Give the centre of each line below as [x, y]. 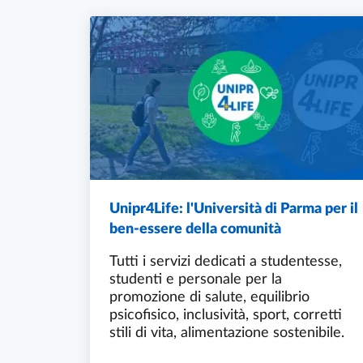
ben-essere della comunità [195, 229]
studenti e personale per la [196, 279]
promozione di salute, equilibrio [209, 297]
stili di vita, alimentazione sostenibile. [227, 333]
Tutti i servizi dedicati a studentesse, [226, 261]
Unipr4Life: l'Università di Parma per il [234, 209]
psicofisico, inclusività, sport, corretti [226, 315]
